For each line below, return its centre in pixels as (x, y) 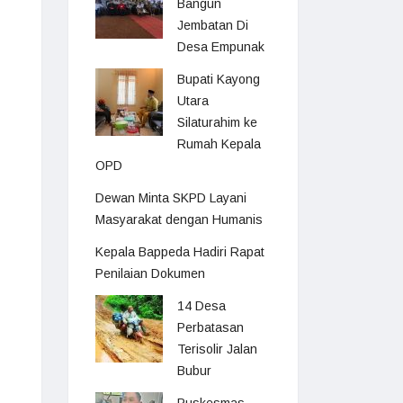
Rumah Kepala (219, 144)
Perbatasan (210, 327)
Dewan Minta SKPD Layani (171, 198)
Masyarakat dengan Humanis (179, 219)
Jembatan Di (213, 25)
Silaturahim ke (217, 122)
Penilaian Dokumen (150, 273)
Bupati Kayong (219, 79)
